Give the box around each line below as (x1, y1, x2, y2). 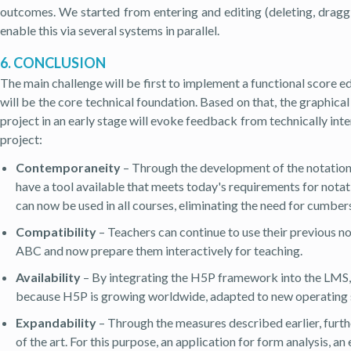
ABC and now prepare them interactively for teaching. (16, 243, 302, 259)
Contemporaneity (16, 160, 121, 175)
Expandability (16, 315, 96, 331)
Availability (16, 270, 81, 285)
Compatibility (16, 224, 96, 240)
